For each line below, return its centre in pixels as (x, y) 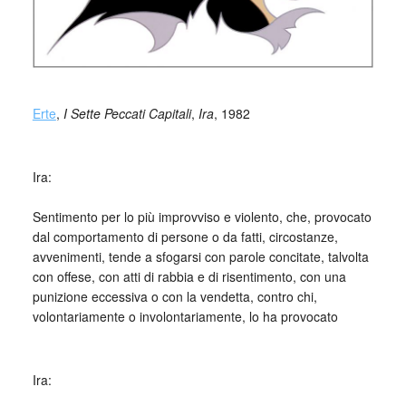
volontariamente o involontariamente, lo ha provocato (185, 317)
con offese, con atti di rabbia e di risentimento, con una (189, 277)
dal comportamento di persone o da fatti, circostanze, (185, 237)
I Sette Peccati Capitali (127, 114)
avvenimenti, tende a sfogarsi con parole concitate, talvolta (200, 257)
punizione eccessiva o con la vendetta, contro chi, (174, 297)
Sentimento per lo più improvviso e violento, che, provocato (202, 217)
